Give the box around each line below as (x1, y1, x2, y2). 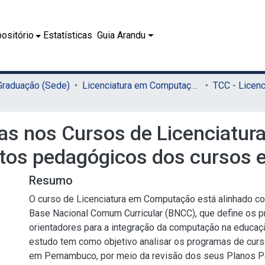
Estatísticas (43, 30, 93, 41)
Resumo (29, 173, 73, 188)
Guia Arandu (97, 30, 146, 41)
